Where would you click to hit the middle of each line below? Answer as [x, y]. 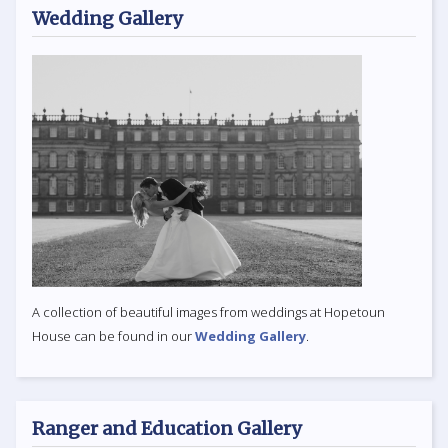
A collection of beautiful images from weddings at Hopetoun [208, 312]
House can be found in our [113, 336]
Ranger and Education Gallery [166, 429]
